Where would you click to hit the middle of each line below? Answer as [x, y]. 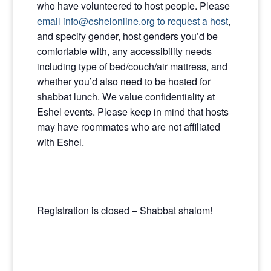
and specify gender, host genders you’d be [127, 36]
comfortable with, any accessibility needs [124, 51]
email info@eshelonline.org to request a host [132, 21]
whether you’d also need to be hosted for [123, 81]
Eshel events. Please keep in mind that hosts [132, 112]
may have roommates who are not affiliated [128, 127]
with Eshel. [60, 142]
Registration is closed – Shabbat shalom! [124, 210]
